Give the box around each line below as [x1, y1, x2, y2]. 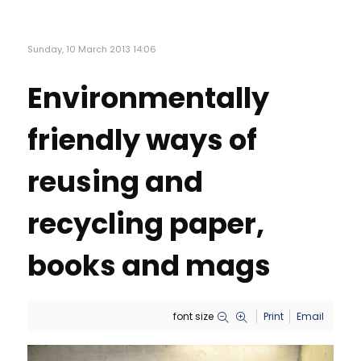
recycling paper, [27, 204, 264, 244]
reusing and [27, 162, 203, 202]
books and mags [27, 246, 271, 286]
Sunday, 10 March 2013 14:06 [27, 43, 156, 56]
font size [173, 309, 214, 324]
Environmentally [27, 78, 269, 118]
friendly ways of [27, 120, 257, 160]
